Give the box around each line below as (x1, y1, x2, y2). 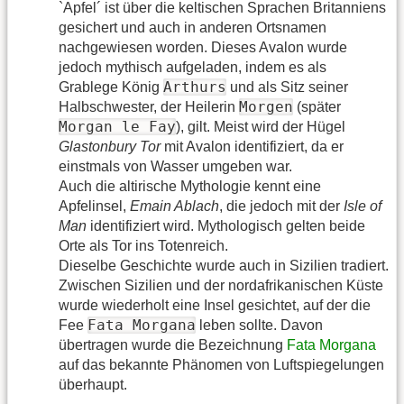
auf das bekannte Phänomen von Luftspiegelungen (59, 356, 384, 372)
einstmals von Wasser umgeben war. (59, 158, 292, 174)
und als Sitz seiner (226, 78, 348, 95)
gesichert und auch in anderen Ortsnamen (59, 19, 326, 35)
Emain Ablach (130, 197, 219, 214)
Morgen (239, 97, 293, 115)
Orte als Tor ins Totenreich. (59, 237, 228, 253)
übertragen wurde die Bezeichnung (59, 336, 287, 353)
